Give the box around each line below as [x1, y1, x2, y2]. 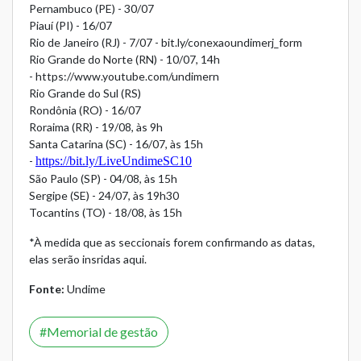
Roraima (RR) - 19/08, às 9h [29, 120, 163, 135]
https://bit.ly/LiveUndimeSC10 [35, 154, 192, 168]
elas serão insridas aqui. [29, 252, 147, 267]
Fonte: [29, 282, 64, 297]
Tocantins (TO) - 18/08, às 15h [29, 205, 182, 220]
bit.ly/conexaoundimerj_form [161, 35, 302, 50]
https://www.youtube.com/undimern [35, 69, 219, 84]
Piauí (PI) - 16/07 [29, 19, 112, 33]
